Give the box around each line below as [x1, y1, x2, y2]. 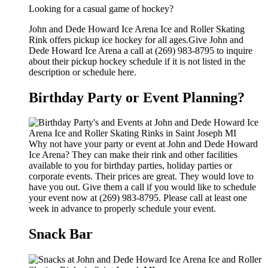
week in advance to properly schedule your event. [29, 203, 216, 214]
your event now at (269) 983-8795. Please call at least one [29, 193, 247, 203]
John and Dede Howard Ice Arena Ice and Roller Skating [29, 23, 245, 34]
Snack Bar [29, 226, 93, 242]
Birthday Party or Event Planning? [29, 89, 245, 105]
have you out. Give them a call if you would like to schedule [29, 182, 256, 193]
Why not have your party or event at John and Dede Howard [29, 139, 258, 150]
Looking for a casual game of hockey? [29, 3, 173, 14]
